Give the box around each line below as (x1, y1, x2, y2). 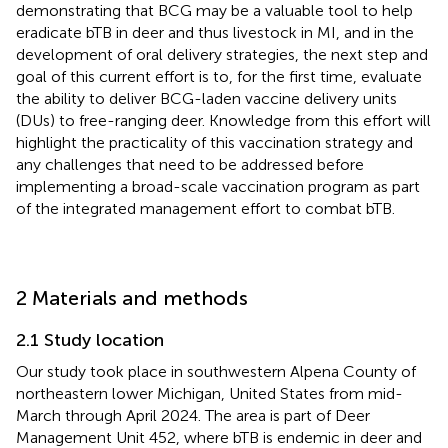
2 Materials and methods (16, 285, 248, 310)
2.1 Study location (16, 328, 164, 351)
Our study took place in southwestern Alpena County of (16, 361, 416, 381)
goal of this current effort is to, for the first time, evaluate (16, 66, 422, 86)
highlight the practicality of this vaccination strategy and (16, 132, 413, 152)
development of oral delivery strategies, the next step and (16, 44, 428, 64)
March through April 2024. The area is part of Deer (16, 405, 370, 425)
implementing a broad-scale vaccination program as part (16, 176, 420, 196)
